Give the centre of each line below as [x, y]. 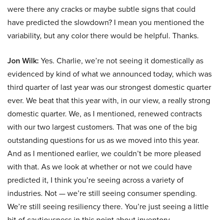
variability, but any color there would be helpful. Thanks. [103, 36]
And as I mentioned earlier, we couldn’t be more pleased [104, 154]
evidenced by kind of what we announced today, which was [110, 74]
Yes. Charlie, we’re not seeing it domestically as [121, 61]
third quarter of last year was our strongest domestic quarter [109, 87]
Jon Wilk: [23, 61]
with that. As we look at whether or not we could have [100, 167]
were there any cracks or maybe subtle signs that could [101, 9]
